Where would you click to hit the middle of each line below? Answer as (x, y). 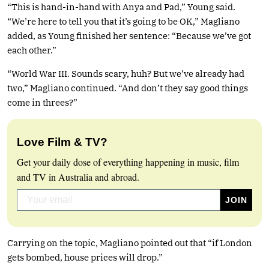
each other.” (32, 50)
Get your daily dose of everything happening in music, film (128, 162)
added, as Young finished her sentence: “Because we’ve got (129, 35)
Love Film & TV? (62, 142)
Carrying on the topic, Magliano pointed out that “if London (130, 243)
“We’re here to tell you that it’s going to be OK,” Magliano (123, 21)
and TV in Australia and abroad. (78, 177)
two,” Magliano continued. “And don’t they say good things (128, 88)
